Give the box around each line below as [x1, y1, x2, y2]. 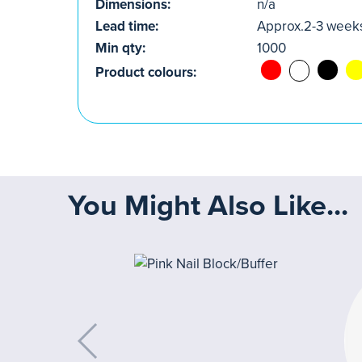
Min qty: [95, 40, 145, 57]
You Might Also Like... [68, 188, 348, 223]
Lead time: [95, 18, 158, 35]
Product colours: [95, 64, 196, 81]
